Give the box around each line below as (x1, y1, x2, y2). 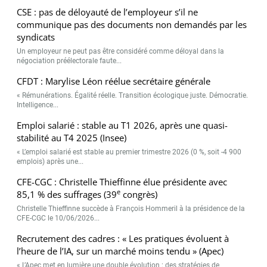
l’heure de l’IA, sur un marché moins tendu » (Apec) (17, 245, 224, 257)
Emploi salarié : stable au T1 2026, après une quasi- (17, 119, 228, 131)
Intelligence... (17, 101, 59, 109)
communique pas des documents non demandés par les (17, 18, 247, 30)
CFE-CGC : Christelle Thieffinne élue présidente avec (17, 176, 228, 188)
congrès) (120, 188, 158, 200)
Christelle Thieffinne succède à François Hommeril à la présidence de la (17, 204, 246, 213)
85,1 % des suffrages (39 (17, 188, 117, 200)
